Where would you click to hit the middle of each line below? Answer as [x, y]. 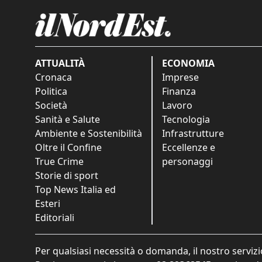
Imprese [180, 77]
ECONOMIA [188, 63]
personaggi [187, 161]
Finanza [179, 91]
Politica [51, 91]
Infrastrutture [193, 133]
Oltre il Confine [68, 147]
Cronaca [54, 77]
